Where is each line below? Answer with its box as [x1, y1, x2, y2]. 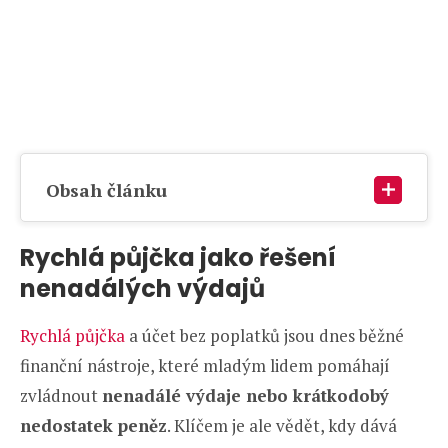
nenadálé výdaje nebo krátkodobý [102, 383, 389, 407]
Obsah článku [46, 177, 167, 202]
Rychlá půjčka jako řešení [20, 240, 336, 274]
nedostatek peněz [20, 413, 167, 437]
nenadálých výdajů [20, 271, 265, 305]
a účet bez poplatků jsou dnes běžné [125, 323, 404, 347]
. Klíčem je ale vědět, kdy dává [167, 413, 397, 437]
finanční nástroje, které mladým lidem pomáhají [20, 353, 390, 377]
